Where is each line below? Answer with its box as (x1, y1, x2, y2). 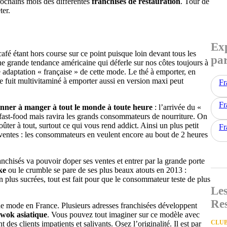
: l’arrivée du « (153, 102, 201, 111)
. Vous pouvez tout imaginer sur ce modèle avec (47, 210, 200, 219)
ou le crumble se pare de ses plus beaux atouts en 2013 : (6, 165, 186, 174)
